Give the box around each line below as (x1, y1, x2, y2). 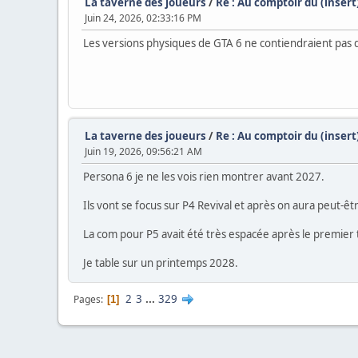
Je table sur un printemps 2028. (83, 255, 238, 270)
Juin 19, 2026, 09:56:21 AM (85, 144, 202, 158)
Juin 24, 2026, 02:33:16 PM (85, 10, 201, 25)
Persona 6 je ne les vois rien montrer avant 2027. (83, 169, 324, 184)
